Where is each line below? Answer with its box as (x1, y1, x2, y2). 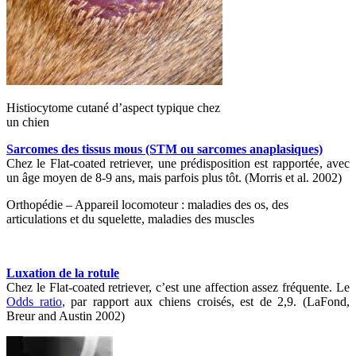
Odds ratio (6, 294, 62, 308)
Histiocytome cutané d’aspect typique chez (6, 100, 220, 114)
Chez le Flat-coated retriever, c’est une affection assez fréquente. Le (6, 280, 350, 294)
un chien (6, 114, 49, 129)
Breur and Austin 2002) (6, 308, 125, 323)
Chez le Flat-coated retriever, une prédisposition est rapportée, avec (6, 156, 350, 170)
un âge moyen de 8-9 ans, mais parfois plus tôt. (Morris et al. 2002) (6, 170, 342, 184)
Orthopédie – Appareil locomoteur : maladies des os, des (6, 197, 288, 211)
